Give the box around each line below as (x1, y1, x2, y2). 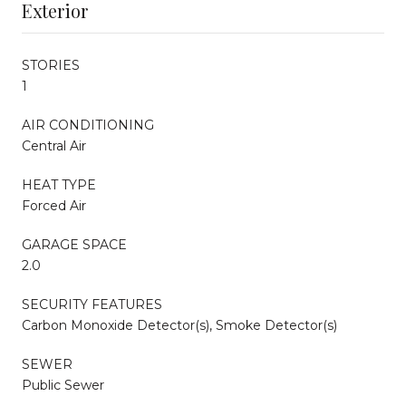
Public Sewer (22, 376, 104, 393)
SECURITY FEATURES (22, 295, 162, 313)
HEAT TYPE (22, 176, 96, 193)
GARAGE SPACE (22, 236, 127, 253)
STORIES (22, 56, 80, 73)
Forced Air (22, 197, 86, 214)
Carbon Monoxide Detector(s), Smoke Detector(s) (22, 316, 337, 333)
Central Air (22, 137, 86, 154)
